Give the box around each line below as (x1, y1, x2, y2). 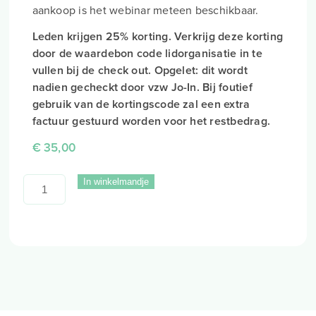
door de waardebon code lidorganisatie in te (32, 45, 262, 62)
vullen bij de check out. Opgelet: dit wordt (32, 62, 248, 79)
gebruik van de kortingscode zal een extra (32, 96, 250, 113)
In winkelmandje (83, 176, 149, 188)
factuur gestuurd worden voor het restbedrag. (32, 113, 274, 130)
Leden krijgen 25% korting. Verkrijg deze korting (32, 28, 284, 45)
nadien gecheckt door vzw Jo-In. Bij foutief (32, 79, 253, 96)
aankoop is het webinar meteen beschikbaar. (32, 2, 259, 19)
